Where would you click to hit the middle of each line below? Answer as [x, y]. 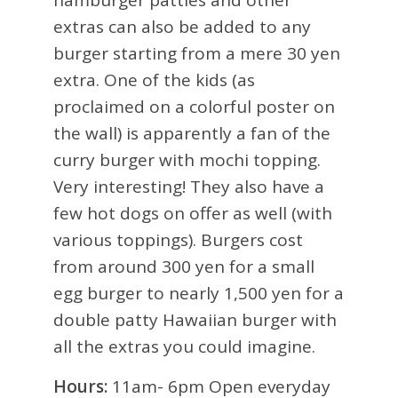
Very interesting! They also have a [189, 187]
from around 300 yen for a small [184, 267]
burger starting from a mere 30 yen [197, 53]
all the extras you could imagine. [185, 346]
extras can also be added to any [183, 27]
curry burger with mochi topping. [187, 160]
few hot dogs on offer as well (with [193, 213]
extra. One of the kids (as [155, 80]
